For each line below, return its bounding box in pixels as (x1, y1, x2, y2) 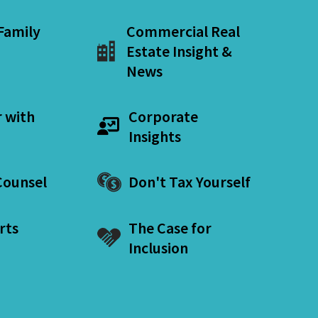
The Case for (128, 217, 212, 238)
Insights (128, 126, 181, 146)
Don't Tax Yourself (128, 172, 251, 192)
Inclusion (128, 237, 188, 258)
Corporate (128, 106, 198, 126)
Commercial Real (126, 21, 240, 41)
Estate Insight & (126, 40, 232, 61)
